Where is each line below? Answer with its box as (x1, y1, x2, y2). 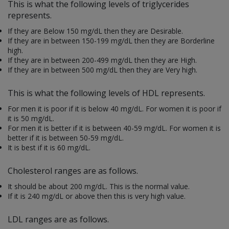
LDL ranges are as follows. (8, 213, 109, 225)
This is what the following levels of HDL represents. (8, 87, 205, 99)
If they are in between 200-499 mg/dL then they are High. (8, 55, 197, 65)
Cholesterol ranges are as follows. (8, 165, 138, 176)
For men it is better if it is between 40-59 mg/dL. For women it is (8, 123, 221, 133)
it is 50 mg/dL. (8, 113, 54, 123)
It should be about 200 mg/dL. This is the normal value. (8, 181, 190, 191)
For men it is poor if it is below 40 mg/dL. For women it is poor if (8, 103, 221, 113)
